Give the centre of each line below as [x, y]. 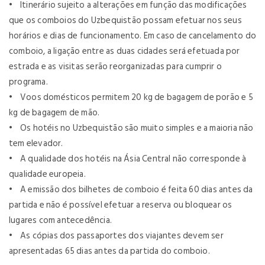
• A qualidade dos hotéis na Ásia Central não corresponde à [128, 159]
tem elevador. [36, 143]
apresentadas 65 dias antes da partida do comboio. [109, 251]
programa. [28, 82]
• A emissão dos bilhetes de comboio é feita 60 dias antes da [131, 189]
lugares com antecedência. [60, 220]
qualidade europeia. [47, 174]
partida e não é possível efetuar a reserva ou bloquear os [121, 205]
